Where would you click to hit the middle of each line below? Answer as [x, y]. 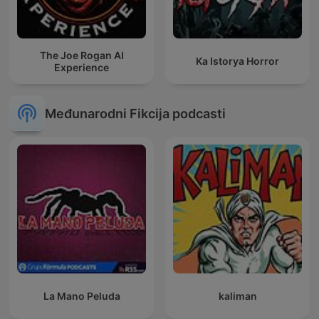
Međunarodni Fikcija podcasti [135, 113]
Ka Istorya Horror [237, 61]
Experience [82, 67]
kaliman [237, 296]
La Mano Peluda [82, 296]
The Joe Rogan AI [82, 55]
